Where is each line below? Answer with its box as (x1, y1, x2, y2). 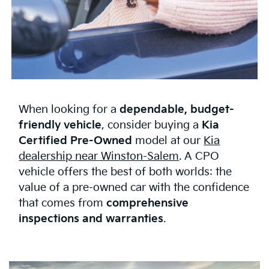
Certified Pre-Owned (19, 134, 133, 148)
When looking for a (19, 103, 120, 116)
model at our (132, 134, 204, 148)
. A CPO (179, 150, 220, 163)
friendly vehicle (19, 119, 102, 132)
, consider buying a (101, 119, 202, 132)
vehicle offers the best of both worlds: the (19, 166, 232, 179)
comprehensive (106, 197, 189, 210)
